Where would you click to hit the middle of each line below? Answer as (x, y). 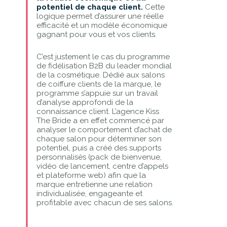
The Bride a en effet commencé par (100, 120)
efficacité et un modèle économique (102, 25)
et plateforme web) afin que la (91, 175)
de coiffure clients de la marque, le (99, 84)
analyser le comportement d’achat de (104, 129)
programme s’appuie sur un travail (97, 93)
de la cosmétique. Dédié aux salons (100, 75)
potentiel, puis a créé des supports (99, 148)
